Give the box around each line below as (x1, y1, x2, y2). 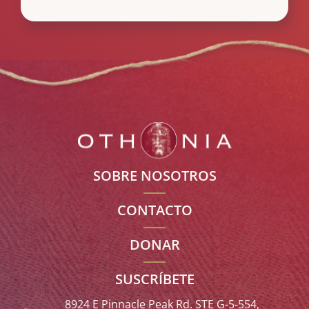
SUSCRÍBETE (114, 269, 195, 288)
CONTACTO (117, 200, 192, 219)
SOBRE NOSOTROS (92, 166, 217, 185)
